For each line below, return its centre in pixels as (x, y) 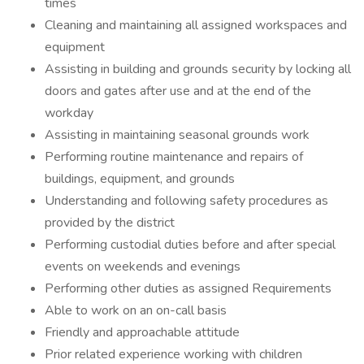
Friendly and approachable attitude (142, 332)
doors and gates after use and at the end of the (178, 91)
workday (69, 113)
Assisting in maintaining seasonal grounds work (177, 135)
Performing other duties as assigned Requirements (188, 288)
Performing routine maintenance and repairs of (174, 157)
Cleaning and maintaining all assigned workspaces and (196, 25)
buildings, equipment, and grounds (140, 179)
